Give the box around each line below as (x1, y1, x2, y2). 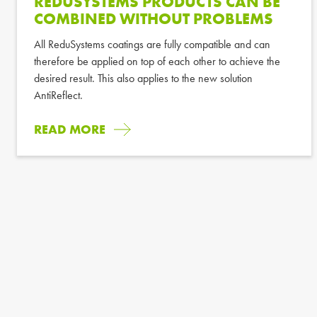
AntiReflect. (34, 87, 83, 103)
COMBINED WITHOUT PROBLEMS (34, 8, 273, 29)
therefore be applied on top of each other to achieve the (34, 53, 280, 69)
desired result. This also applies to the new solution (34, 70, 253, 86)
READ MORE (34, 120, 105, 137)
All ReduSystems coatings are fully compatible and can (34, 36, 270, 52)
